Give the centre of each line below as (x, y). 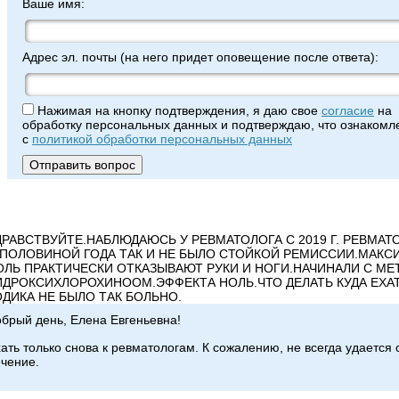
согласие (348, 110)
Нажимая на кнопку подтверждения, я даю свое (178, 110)
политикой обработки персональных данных (162, 139)
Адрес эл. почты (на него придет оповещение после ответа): (200, 57)
